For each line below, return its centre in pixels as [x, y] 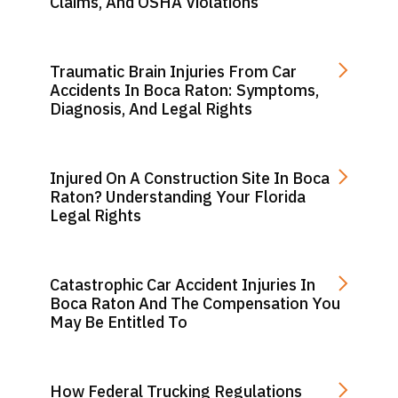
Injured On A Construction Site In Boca [190, 178]
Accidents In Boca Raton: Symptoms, [184, 90]
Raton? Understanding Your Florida [178, 197]
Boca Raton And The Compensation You [195, 303]
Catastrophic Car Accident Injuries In [183, 285]
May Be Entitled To [119, 322]
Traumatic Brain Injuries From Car [173, 72]
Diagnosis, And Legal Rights [151, 109]
